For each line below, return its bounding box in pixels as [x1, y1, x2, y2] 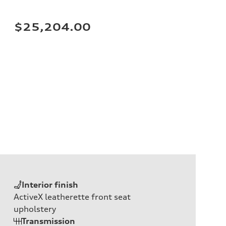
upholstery [14, 203, 56, 214]
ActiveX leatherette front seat [14, 191, 131, 202]
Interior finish [22, 179, 78, 190]
